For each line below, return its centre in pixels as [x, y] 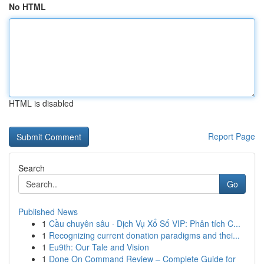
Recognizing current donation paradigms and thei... [144, 235]
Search [32, 168]
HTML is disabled [41, 103]
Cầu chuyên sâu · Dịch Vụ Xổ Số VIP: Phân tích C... [145, 223]
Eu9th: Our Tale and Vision [99, 247]
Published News [48, 212]
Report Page [232, 136]
